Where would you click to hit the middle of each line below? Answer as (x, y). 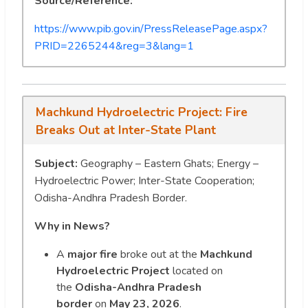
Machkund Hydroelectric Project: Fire (141, 112)
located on (196, 271)
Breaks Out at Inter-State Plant (125, 130)
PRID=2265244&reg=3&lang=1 (114, 46)
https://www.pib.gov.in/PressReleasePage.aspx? (151, 29)
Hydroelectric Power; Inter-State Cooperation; (144, 181)
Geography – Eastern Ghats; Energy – (168, 164)
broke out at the (159, 255)
